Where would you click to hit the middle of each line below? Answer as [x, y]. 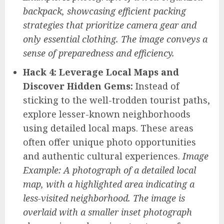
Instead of [156, 86]
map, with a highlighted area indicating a [109, 184]
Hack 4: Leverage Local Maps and [101, 72]
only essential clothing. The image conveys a [115, 39]
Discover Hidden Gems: [78, 86]
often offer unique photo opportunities [109, 142]
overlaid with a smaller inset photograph [107, 212]
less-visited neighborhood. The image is [104, 198]
